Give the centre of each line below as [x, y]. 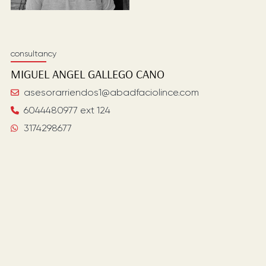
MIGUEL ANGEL [47, 74]
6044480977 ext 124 [67, 110]
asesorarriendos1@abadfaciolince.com [111, 92]
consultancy [33, 53]
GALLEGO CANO [126, 74]
